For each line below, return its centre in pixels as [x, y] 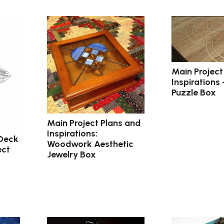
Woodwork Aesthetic [90, 144]
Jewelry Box [72, 154]
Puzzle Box [193, 92]
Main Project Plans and [94, 123]
